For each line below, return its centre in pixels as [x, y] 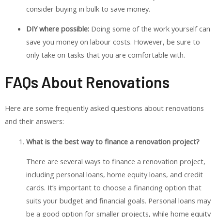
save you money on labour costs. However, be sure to [113, 42]
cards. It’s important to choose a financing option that [114, 188]
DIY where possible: [57, 29]
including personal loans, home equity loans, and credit [114, 175]
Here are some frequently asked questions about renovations [104, 108]
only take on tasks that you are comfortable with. [105, 55]
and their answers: [34, 121]
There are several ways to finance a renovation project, [116, 162]
